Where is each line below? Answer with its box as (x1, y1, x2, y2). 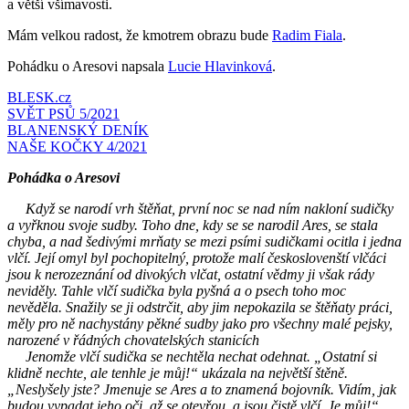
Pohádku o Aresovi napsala (7, 58, 168, 74)
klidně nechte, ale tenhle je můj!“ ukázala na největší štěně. (7, 364, 348, 381)
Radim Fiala (272, 26, 342, 43)
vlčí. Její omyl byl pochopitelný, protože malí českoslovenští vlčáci (7, 249, 386, 266)
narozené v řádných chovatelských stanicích (7, 331, 259, 348)
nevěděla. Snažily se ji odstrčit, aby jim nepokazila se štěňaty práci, (7, 299, 393, 315)
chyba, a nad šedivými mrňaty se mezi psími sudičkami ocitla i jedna (7, 233, 402, 249)
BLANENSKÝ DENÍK (7, 121, 149, 138)
